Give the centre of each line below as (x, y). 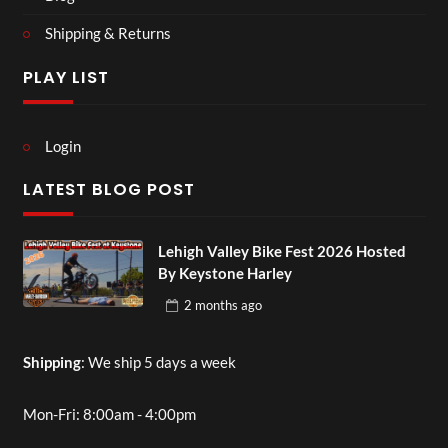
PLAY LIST (65, 77)
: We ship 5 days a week (158, 361)
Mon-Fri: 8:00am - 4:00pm (109, 414)
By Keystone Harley (224, 272)
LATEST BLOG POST (108, 190)
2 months (210, 305)
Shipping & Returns (108, 33)
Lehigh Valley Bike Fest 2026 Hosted (281, 250)
